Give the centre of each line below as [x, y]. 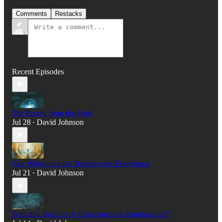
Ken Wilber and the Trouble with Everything [81, 164]
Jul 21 [21, 173]
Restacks [69, 14]
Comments [31, 14]
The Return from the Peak [52, 113]
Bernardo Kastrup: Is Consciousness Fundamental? [91, 214]
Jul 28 [21, 122]
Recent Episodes [38, 72]
